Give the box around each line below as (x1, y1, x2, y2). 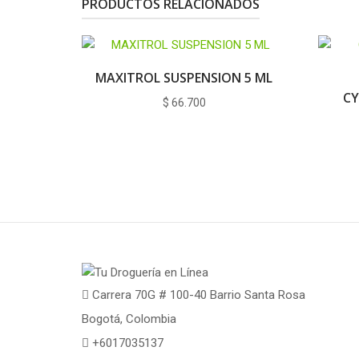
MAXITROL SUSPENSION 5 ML (95, 68, 272, 87)
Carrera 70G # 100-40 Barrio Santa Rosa (89, 287, 305, 302)
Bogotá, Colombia (82, 311, 176, 326)
